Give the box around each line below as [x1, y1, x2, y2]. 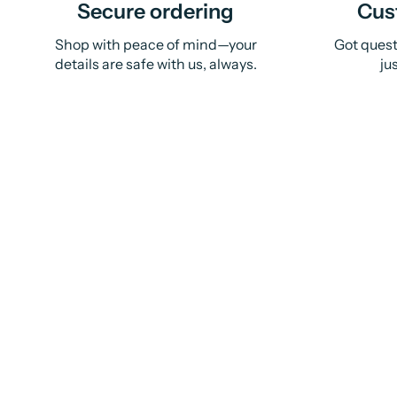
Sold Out [246, 249, 295, 263]
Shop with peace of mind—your [54, 35, 257, 53]
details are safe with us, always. [54, 55, 257, 73]
